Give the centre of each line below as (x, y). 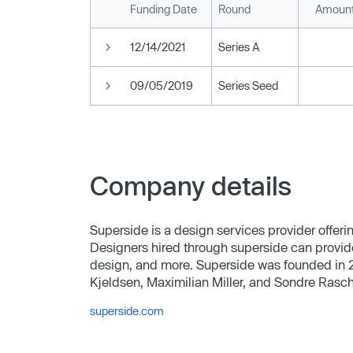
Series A (239, 46)
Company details (191, 185)
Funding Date (163, 9)
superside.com (127, 310)
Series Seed (248, 85)
